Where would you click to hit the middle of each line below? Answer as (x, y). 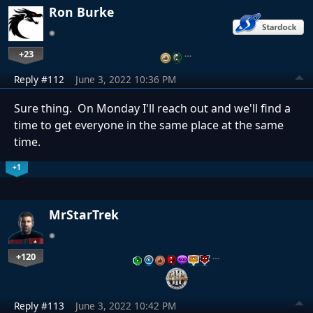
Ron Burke (81, 12)
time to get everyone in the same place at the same (149, 125)
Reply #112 (39, 80)
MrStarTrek (84, 215)
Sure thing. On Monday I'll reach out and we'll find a (152, 109)
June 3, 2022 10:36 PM (126, 80)
